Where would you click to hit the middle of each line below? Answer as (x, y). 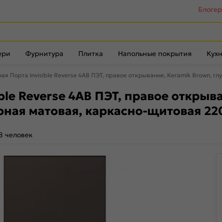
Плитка (91, 54)
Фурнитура (44, 54)
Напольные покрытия (155, 54)
